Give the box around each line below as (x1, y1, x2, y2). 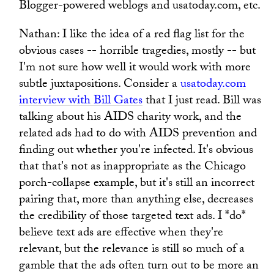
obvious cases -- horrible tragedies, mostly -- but (19, 42, 256, 62)
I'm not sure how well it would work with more (19, 58, 251, 79)
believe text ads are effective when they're (19, 223, 224, 244)
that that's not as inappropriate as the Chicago (19, 157, 246, 178)
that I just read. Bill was (143, 91, 262, 112)
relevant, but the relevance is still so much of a (19, 240, 245, 261)
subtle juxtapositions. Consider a (19, 75, 181, 95)
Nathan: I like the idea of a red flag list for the (19, 25, 245, 46)
